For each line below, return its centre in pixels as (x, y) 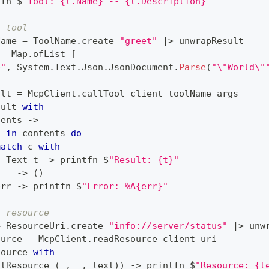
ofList (52, 54)
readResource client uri (155, 239)
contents (44, 133)
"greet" (138, 41)
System (30, 67)
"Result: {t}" (144, 159)
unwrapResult (209, 41)
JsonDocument (141, 67)
